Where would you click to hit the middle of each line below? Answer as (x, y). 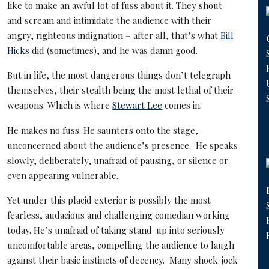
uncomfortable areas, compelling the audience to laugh (121, 245)
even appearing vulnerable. (63, 175)
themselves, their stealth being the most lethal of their (121, 90)
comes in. (182, 105)
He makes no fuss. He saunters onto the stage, (103, 130)
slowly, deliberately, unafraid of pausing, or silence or (118, 160)
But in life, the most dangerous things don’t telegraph (119, 75)
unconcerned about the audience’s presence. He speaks (123, 145)
